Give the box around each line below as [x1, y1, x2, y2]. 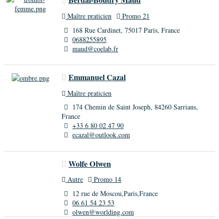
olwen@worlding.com [72, 207, 134, 217]
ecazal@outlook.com [72, 130, 130, 140]
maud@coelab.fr [72, 44, 118, 53]
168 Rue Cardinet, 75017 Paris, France [70, 25, 180, 35]
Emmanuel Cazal [68, 71, 126, 83]
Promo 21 [120, 11, 150, 21]
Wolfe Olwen [68, 158, 111, 170]
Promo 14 [92, 175, 121, 184]
